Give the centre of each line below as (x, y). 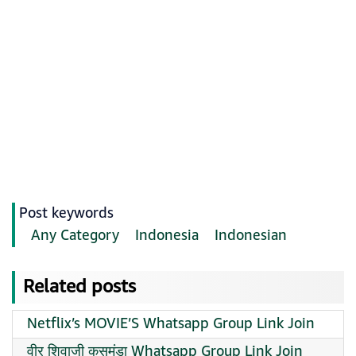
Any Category (75, 236)
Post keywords (66, 213)
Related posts (79, 287)
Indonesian (251, 236)
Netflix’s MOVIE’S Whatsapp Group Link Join (171, 324)
